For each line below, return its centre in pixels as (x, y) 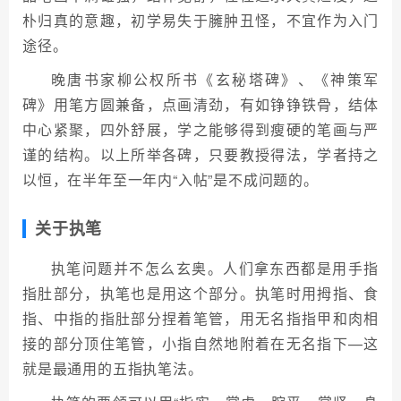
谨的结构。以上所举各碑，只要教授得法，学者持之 (200, 154)
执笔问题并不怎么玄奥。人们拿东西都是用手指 (215, 268)
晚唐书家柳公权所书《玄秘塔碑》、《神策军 (215, 79)
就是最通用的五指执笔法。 (113, 368)
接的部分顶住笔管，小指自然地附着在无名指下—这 (200, 343)
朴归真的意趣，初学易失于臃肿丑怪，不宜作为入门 (200, 20)
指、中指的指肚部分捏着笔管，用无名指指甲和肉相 (200, 318)
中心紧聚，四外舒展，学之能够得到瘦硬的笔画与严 (200, 129)
